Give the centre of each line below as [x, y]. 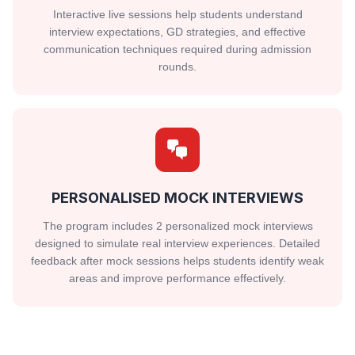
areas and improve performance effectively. [177, 278]
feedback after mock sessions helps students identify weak [177, 261]
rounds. [177, 67]
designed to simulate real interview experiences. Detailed [177, 243]
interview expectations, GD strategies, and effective [177, 32]
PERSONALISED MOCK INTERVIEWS [177, 198]
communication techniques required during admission [177, 49]
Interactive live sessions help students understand [177, 14]
